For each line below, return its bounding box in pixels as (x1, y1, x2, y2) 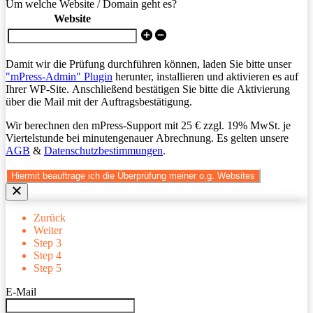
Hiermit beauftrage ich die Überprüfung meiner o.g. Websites (11, 170, 255, 182)
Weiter (34, 224, 62, 237)
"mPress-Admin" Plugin (6, 71, 112, 83)
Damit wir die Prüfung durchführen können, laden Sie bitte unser (6, 58, 291, 71)
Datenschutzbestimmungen (44, 145, 163, 157)
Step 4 (34, 249, 61, 262)
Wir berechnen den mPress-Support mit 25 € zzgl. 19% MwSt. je (6, 119, 291, 132)
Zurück (34, 212, 66, 224)
